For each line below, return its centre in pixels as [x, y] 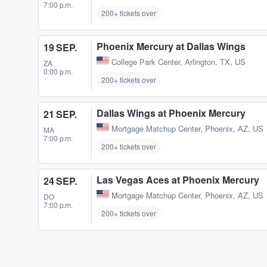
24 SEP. [60, 181]
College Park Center [146, 61]
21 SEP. [60, 114]
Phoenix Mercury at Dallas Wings [171, 46]
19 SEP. [60, 47]
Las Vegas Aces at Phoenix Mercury [178, 179]
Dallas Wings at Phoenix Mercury [171, 113]
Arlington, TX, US [215, 61]
